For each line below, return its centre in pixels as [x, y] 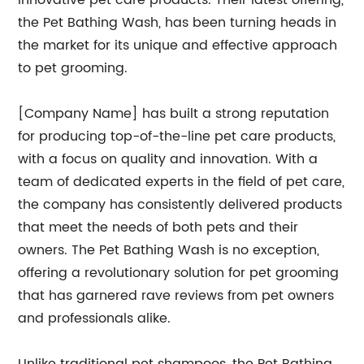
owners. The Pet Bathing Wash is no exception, [169, 250]
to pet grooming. [73, 68]
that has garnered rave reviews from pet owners [176, 296]
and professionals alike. [95, 318]
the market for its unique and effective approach [178, 45]
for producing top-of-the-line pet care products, [177, 136]
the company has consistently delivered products [180, 205]
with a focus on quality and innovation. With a [168, 159]
